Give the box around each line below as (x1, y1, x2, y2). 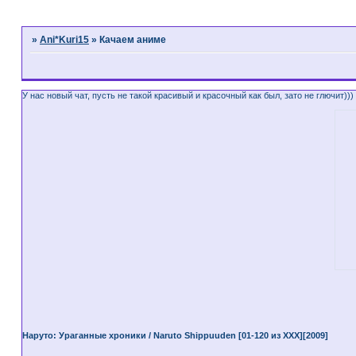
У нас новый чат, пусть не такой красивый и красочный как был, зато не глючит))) (21, 90, 354, 100)
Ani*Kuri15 (39, 34, 89, 46)
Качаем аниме (99, 34, 166, 46)
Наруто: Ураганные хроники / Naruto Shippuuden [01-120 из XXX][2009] (21, 330, 328, 340)
